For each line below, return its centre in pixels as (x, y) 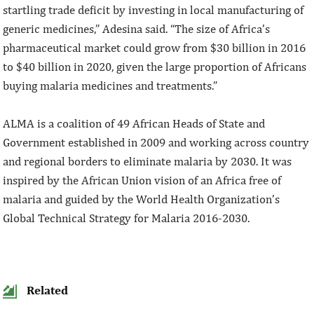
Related (46, 291)
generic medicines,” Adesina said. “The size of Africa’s (137, 29)
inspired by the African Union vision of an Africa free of (142, 180)
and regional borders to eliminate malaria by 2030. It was (148, 162)
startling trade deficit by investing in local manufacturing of (153, 10)
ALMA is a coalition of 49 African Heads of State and (134, 124)
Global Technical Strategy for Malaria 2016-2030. (127, 218)
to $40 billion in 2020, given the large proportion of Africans (155, 67)
